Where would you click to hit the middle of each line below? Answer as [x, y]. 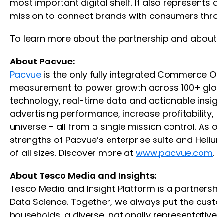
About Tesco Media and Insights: [83, 175]
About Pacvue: [42, 61]
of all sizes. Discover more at [73, 153]
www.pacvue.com [174, 153]
